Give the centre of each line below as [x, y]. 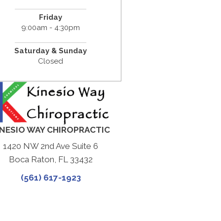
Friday [51, 17]
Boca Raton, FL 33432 [51, 159]
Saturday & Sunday [51, 51]
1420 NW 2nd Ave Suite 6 [51, 146]
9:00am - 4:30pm [51, 27]
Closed [51, 61]
